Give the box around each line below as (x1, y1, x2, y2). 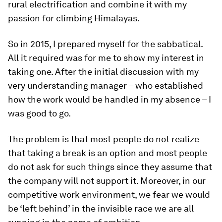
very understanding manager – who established (8, 80, 203, 91)
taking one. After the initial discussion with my (8, 66, 199, 77)
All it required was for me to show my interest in (8, 53, 204, 63)
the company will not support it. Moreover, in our (8, 175, 206, 186)
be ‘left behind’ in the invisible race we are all (8, 203, 194, 214)
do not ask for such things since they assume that (8, 162, 212, 172)
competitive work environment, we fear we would (8, 189, 210, 200)
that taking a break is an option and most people (8, 148, 207, 158)
